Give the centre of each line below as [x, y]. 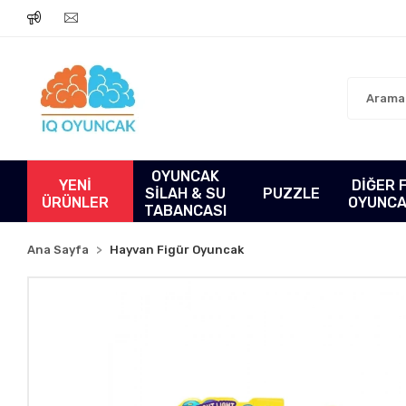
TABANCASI [186, 211]
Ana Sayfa [58, 250]
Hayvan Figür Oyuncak [177, 250]
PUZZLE [291, 193]
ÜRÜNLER [75, 202]
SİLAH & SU [186, 193]
